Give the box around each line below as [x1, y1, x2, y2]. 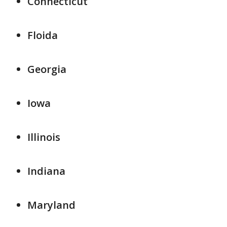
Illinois [27, 130, 60, 144]
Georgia [27, 62, 66, 77]
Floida [27, 28, 58, 43]
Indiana [27, 164, 65, 178]
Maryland [27, 198, 75, 212]
